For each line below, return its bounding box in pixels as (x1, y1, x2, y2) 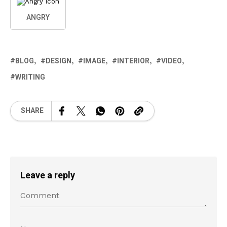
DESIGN (46, 55, 71, 66)
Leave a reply (20, 168, 75, 182)
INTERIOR (117, 55, 149, 66)
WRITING (15, 71, 45, 83)
